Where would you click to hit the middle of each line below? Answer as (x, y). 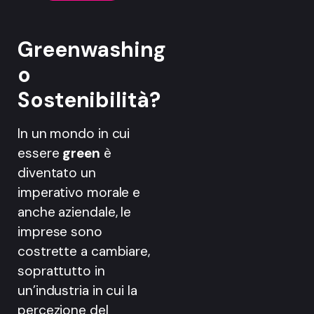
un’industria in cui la (77, 291)
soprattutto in (61, 271)
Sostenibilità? (89, 100)
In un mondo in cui (74, 134)
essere (40, 153)
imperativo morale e (79, 193)
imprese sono (60, 232)
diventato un (57, 173)
